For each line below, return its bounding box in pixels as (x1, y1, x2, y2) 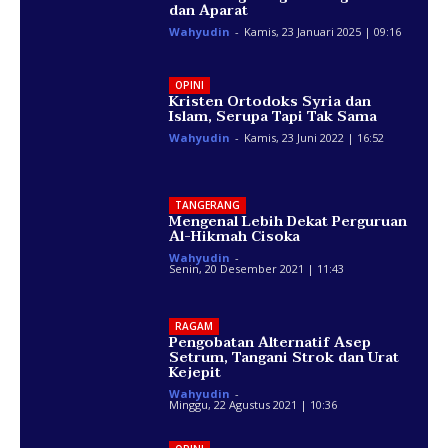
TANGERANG (175, 198, 241, 213)
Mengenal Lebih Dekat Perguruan (169, 210, 408, 234)
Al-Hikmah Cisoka (169, 225, 301, 249)
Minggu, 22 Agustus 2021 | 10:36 (169, 396, 338, 412)
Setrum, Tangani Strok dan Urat (169, 345, 400, 369)
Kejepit (169, 360, 222, 384)
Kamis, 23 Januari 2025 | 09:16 (244, 24, 402, 40)
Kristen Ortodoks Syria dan (169, 89, 372, 113)
